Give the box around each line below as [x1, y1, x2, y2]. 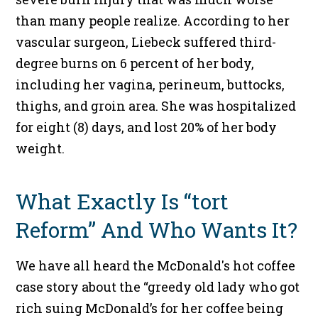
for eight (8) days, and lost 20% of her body [16, 119, 278, 136]
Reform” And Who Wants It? [16, 216, 298, 244]
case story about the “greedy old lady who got [16, 278, 300, 296]
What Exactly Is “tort [16, 187, 229, 216]
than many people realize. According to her [16, 12, 290, 30]
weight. [16, 140, 65, 158]
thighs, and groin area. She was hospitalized [16, 97, 297, 115]
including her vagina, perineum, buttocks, [16, 76, 285, 94]
